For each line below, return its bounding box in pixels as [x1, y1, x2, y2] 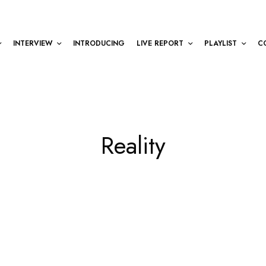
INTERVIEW [13, 37, 52, 49]
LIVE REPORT [137, 37, 183, 49]
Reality [100, 128, 166, 163]
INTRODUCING [73, 37, 125, 49]
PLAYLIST [204, 37, 237, 49]
